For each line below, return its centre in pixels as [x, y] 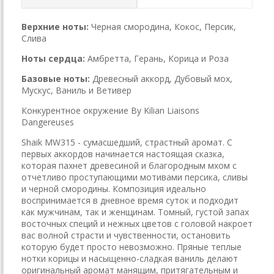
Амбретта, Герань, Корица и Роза [158, 58]
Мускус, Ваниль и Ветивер [76, 90]
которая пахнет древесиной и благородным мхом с [129, 165]
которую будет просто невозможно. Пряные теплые [131, 246]
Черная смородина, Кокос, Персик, [164, 26]
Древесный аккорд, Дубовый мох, [162, 78]
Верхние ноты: [55, 26]
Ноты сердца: [53, 58]
